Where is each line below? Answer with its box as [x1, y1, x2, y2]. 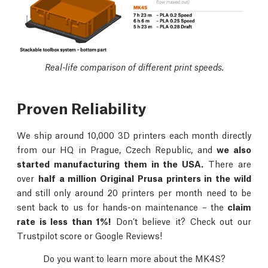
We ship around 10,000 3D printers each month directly [17, 128, 251, 141]
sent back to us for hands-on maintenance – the [17, 200, 227, 212]
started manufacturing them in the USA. [17, 157, 204, 169]
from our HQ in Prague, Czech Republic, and [17, 142, 217, 155]
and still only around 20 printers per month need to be [17, 185, 251, 198]
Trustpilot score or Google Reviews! [17, 229, 162, 241]
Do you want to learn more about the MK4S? [42, 251, 226, 264]
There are [203, 157, 252, 169]
